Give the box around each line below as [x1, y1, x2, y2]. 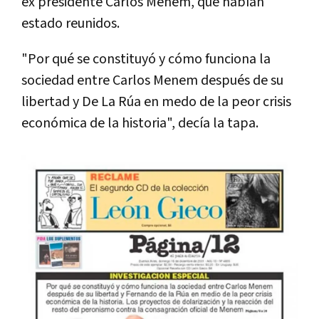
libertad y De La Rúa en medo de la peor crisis [21, 92, 291, 111]
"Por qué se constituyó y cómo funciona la [21, 49, 271, 68]
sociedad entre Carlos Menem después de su [21, 70, 283, 90]
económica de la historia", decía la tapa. [21, 113, 258, 132]
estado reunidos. [21, 14, 120, 33]
